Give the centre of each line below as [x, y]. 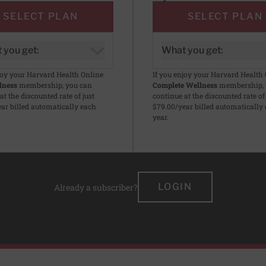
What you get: [192, 50]
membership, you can [54, 85]
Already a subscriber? [96, 187]
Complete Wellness [185, 85]
